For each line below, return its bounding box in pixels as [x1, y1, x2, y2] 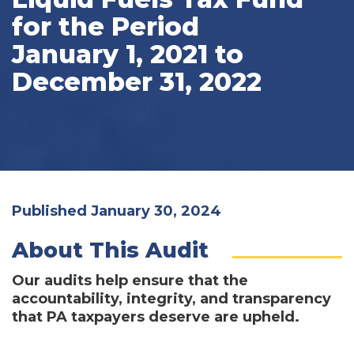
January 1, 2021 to [12, 38, 243, 70]
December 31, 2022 [12, 66, 262, 97]
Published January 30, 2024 [12, 201, 221, 220]
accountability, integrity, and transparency [12, 289, 331, 307]
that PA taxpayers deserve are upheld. [12, 307, 299, 326]
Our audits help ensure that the [12, 271, 248, 289]
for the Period [12, 10, 199, 42]
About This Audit [12, 236, 209, 263]
